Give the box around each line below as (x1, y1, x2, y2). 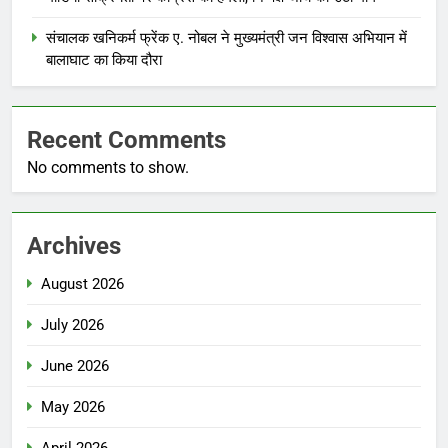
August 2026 (41, 274, 124, 293)
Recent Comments (27, 125, 226, 154)
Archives (27, 231, 121, 260)
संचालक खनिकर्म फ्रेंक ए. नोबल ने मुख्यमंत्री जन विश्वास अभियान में (46, 28, 407, 47)
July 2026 (41, 315, 104, 334)
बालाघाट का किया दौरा (46, 50, 162, 69)
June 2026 (41, 356, 109, 375)
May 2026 (41, 397, 105, 416)
